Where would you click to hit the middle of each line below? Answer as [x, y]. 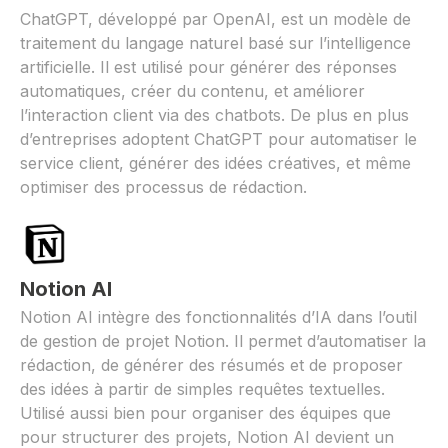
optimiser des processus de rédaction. [163, 186]
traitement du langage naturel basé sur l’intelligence [215, 42]
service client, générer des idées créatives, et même [215, 162]
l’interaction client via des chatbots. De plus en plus [214, 114]
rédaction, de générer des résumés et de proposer [211, 364]
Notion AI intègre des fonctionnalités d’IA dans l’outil [218, 316]
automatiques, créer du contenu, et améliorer [192, 90]
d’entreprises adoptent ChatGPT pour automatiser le [218, 138]
